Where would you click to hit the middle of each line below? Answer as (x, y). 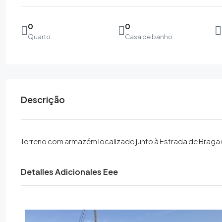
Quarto (39, 36)
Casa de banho (148, 36)
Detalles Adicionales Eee (69, 171)
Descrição (43, 99)
